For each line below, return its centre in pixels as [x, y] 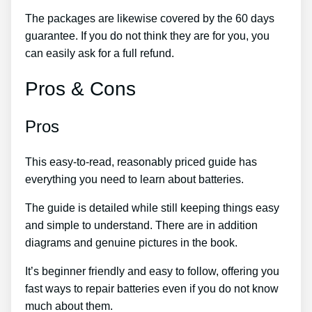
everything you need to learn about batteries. [134, 180]
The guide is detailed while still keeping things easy [152, 208]
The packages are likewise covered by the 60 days [150, 19]
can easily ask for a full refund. [100, 54]
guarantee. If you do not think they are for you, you [147, 36]
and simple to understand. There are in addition [141, 226]
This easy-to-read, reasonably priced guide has [141, 162]
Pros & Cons [80, 89]
